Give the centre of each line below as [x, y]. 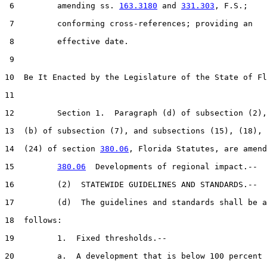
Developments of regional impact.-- [172, 166]
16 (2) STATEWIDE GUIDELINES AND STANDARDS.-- [131, 184]
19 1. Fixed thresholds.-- [86, 238]
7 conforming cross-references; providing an [129, 23]
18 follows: [33, 220]
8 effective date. [67, 41]
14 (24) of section [52, 148]
